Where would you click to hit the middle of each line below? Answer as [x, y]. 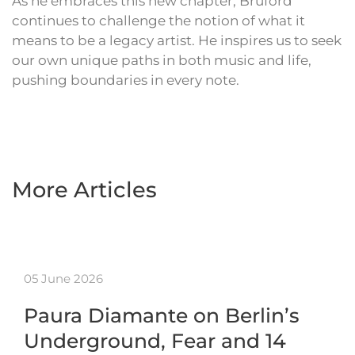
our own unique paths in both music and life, [162, 61]
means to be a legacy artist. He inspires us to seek [177, 41]
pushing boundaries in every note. [126, 80]
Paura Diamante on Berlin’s [162, 316]
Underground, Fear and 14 [155, 341]
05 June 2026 [63, 279]
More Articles [84, 190]
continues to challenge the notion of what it [158, 21]
